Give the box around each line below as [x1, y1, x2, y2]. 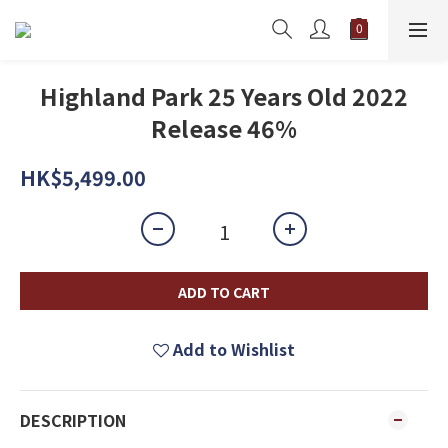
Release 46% [151, 111, 297, 145]
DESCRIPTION [20, 408, 126, 432]
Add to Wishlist [173, 337, 295, 361]
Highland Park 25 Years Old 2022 [40, 79, 408, 113]
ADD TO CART [178, 282, 270, 302]
